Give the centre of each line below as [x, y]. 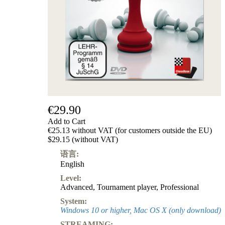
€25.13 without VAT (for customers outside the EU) [130, 130]
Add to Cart [67, 121]
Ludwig [139, 106]
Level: [71, 178]
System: [74, 201]
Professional [180, 187]
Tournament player [127, 187]
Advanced [77, 187]
